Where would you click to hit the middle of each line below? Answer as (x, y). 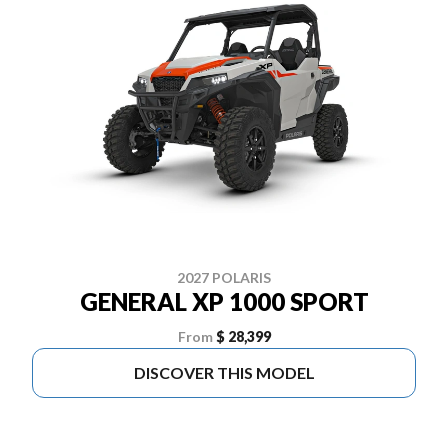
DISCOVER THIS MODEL (224, 372)
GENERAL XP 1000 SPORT (224, 301)
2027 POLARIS (224, 277)
